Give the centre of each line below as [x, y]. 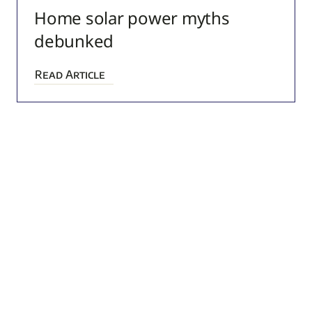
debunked [74, 41]
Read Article [70, 75]
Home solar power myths [132, 18]
